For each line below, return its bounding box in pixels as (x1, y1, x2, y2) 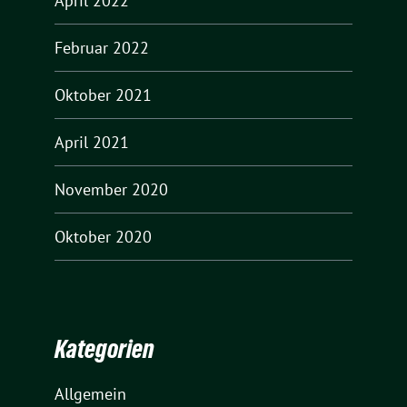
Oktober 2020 (55, 225, 152, 247)
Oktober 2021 (55, 84, 152, 105)
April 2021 (55, 131, 129, 153)
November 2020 (55, 178, 168, 200)
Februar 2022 (55, 36, 149, 58)
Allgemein (55, 383, 126, 405)
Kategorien (55, 334, 154, 364)
